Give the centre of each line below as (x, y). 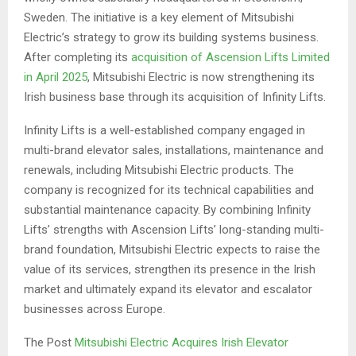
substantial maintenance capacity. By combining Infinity (167, 209)
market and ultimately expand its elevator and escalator (168, 289)
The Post (49, 342)
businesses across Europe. (95, 309)
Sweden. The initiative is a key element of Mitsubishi (159, 17)
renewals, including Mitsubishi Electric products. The (159, 170)
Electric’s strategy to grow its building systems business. (171, 37)
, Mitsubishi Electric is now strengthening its (201, 77)
